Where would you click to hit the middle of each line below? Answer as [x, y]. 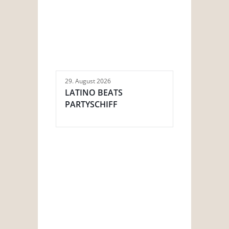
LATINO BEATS [94, 93]
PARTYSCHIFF [91, 105]
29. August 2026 [88, 81]
